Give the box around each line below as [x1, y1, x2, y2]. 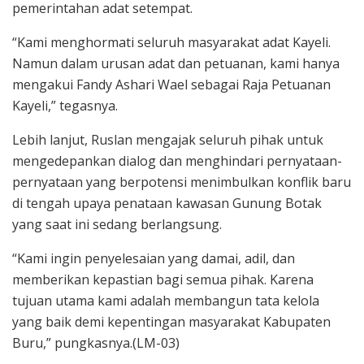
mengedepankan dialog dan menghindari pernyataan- [12, 151, 342, 170]
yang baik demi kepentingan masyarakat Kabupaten [12, 312, 331, 331]
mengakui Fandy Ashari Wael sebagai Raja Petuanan [12, 75, 331, 93]
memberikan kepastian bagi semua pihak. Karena [12, 270, 314, 288]
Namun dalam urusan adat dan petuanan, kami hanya [12, 54, 340, 72]
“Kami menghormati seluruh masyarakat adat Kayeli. [12, 32, 331, 51]
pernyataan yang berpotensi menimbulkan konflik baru [12, 172, 351, 191]
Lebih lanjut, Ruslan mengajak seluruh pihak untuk [12, 130, 323, 149]
